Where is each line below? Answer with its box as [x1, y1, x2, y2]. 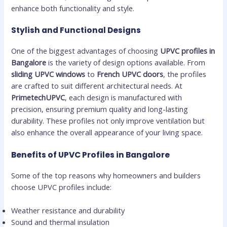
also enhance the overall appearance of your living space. [11, 127, 203, 138]
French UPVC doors [97, 69, 164, 80]
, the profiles [163, 69, 207, 80]
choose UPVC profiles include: [11, 181, 112, 192]
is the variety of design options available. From [46, 57, 206, 68]
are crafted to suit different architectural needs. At [11, 81, 183, 91]
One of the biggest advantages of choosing [11, 46, 161, 56]
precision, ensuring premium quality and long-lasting [11, 104, 188, 115]
